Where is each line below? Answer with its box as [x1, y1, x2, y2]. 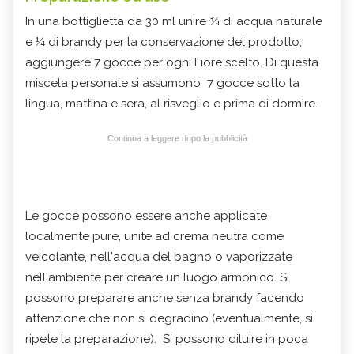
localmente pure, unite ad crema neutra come [25, 228, 284, 243]
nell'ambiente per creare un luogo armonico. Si [25, 269, 289, 284]
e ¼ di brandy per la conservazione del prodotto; [25, 34, 302, 49]
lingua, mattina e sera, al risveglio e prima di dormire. [25, 96, 318, 111]
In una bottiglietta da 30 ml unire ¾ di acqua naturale [25, 13, 322, 28]
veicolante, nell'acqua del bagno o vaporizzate [25, 249, 292, 264]
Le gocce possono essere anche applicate [25, 208, 270, 223]
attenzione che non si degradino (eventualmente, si [25, 311, 313, 326]
